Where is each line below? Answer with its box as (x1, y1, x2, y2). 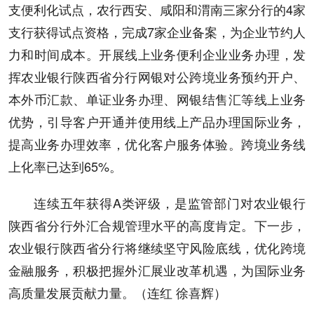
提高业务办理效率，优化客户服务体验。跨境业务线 (8, 135, 306, 153)
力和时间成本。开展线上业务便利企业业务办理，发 (8, 45, 306, 63)
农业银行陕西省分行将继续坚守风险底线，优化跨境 (8, 238, 306, 257)
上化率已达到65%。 (8, 157, 122, 175)
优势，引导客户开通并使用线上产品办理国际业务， (8, 112, 306, 130)
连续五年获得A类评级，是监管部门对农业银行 (34, 193, 306, 212)
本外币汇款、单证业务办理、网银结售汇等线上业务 (8, 90, 306, 108)
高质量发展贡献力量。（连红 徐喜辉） (8, 283, 226, 301)
